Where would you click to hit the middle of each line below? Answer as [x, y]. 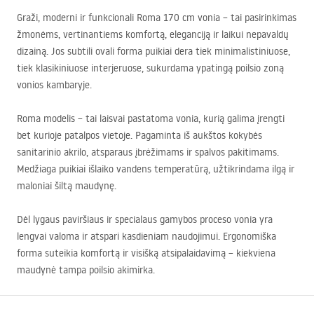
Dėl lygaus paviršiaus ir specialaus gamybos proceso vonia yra [145, 219]
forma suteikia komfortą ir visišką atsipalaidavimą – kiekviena [146, 253]
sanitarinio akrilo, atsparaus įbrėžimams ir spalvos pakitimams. [148, 152]
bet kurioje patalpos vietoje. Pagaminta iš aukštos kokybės [139, 135]
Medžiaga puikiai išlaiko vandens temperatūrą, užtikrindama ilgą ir [156, 169]
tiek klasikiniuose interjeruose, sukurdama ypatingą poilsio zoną [150, 68]
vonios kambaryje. [54, 85]
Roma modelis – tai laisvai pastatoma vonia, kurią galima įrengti [151, 118]
